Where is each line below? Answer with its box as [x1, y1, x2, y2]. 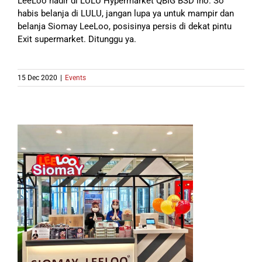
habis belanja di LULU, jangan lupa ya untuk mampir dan [18, 8, 234, 19]
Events [65, 74, 86, 82]
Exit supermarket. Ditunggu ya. [18, 34, 136, 45]
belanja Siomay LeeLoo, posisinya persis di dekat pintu [18, 21, 232, 32]
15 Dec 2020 [18, 74, 57, 82]
